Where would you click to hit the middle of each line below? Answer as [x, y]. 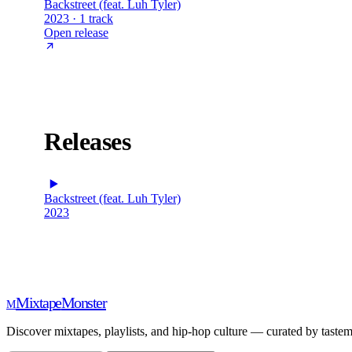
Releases [87, 142]
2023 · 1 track [79, 18]
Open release [76, 32]
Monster [83, 302]
